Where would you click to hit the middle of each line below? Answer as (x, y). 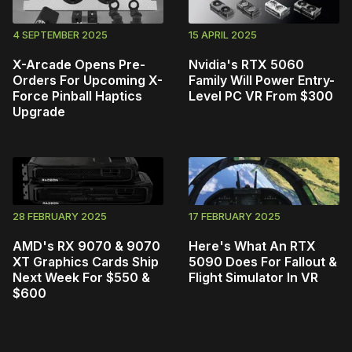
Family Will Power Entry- (262, 80)
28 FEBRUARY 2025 (60, 216)
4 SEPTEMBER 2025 (60, 34)
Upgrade (39, 111)
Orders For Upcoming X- (88, 80)
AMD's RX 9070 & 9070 (86, 246)
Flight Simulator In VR (253, 277)
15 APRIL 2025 (223, 34)
